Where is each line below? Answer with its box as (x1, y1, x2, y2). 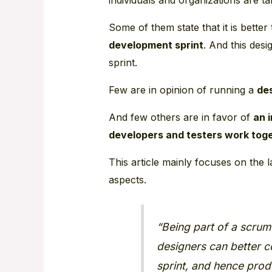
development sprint (108, 38, 203, 51)
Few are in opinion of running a (108, 83, 257, 96)
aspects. (108, 173, 146, 186)
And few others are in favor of (108, 110, 253, 123)
